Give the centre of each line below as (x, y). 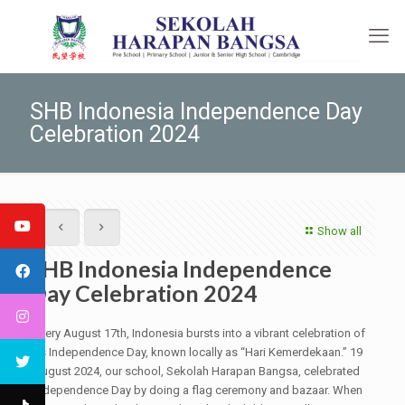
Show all (339, 231)
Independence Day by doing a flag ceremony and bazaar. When (198, 390)
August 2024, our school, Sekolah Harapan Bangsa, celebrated (196, 371)
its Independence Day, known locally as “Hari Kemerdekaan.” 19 (198, 352)
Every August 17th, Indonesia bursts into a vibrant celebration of (199, 333)
